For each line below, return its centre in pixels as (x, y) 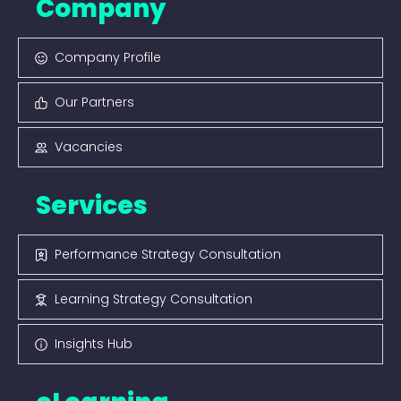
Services (92, 205)
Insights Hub (94, 344)
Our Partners (94, 102)
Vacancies (89, 147)
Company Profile (108, 57)
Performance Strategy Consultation (168, 254)
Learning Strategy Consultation (154, 299)
